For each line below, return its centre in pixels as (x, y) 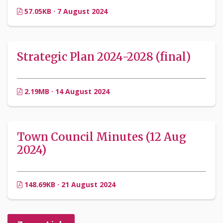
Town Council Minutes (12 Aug (102, 137)
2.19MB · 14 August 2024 (66, 92)
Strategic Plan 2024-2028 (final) (104, 57)
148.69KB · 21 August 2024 (69, 185)
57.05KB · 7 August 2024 (65, 11)
